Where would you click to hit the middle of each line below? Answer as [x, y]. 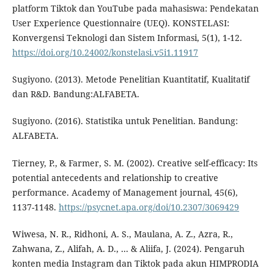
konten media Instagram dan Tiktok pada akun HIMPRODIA [135, 263]
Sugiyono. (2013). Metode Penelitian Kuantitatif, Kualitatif [131, 80]
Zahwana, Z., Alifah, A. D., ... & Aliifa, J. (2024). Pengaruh [128, 248]
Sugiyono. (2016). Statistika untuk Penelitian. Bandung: [125, 121]
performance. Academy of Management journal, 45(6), [125, 192]
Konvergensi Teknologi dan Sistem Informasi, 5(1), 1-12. [127, 38]
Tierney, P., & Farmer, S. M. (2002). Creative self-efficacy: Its [135, 163]
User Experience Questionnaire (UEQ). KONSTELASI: [120, 23]
